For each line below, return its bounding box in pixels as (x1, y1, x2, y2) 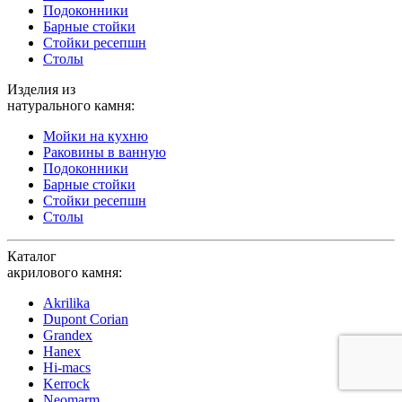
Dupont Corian (43, 311, 128, 328)
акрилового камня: (7, 265, 122, 281)
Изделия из (7, 82, 75, 98)
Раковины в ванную (43, 144, 166, 161)
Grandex (43, 328, 92, 344)
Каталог (7, 249, 57, 265)
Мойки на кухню (43, 128, 148, 144)
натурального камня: (7, 98, 135, 114)
